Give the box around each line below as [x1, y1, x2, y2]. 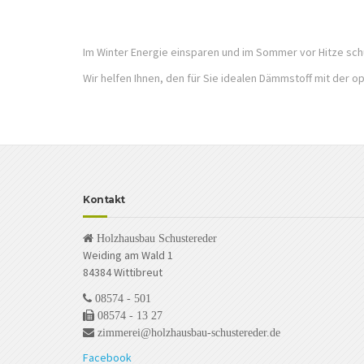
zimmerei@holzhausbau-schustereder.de [94, 326, 280, 338]
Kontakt [83, 193, 125, 206]
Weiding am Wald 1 [83, 248, 173, 262]
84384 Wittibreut [83, 265, 162, 279]
